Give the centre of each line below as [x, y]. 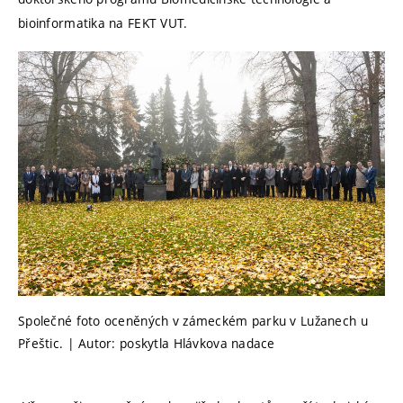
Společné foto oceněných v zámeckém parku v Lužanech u [193, 320]
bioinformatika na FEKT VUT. [103, 23]
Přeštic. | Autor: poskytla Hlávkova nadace [147, 343]
